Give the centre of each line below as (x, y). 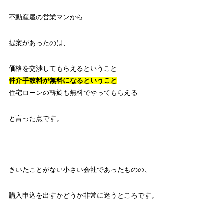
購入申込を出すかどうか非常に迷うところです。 (83, 195)
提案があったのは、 (39, 42)
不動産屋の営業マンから (46, 17)
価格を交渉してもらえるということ (63, 68)
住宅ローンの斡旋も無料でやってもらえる (73, 92)
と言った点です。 (36, 118)
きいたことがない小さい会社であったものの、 (80, 169)
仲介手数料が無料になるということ (63, 80)
